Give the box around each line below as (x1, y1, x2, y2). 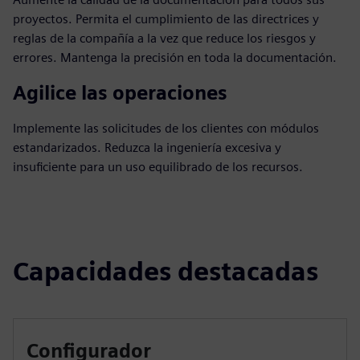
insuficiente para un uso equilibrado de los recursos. (13, 159, 303, 174)
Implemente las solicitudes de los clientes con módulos (13, 121, 319, 136)
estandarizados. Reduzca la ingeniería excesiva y (13, 140, 281, 155)
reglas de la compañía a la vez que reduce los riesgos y (13, 31, 316, 46)
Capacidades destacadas (13, 256, 318, 287)
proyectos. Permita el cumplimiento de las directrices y (13, 11, 319, 27)
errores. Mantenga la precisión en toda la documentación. (13, 50, 337, 65)
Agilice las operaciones (13, 81, 227, 104)
